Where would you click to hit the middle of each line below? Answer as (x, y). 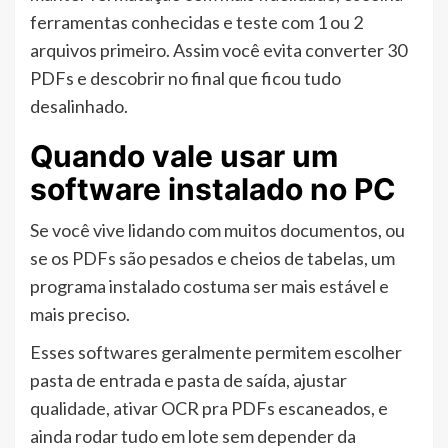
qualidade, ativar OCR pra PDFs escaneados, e (209, 408)
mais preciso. (80, 314)
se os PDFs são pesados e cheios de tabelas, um (212, 258)
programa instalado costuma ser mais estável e (209, 286)
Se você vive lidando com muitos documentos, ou (217, 230)
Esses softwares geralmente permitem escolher (216, 352)
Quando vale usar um (184, 156)
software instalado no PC (213, 189)
